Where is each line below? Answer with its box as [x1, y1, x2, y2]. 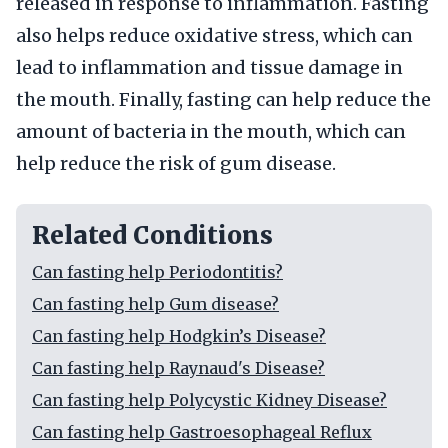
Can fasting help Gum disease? [32, 294, 279, 314]
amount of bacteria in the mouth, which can [16, 120, 406, 143]
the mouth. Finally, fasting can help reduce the [16, 88, 431, 111]
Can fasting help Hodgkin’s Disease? [32, 326, 326, 346]
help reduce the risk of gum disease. [16, 152, 336, 175]
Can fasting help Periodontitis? [32, 262, 283, 282]
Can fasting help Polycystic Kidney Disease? [32, 390, 387, 410]
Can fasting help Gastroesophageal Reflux [32, 422, 372, 442]
